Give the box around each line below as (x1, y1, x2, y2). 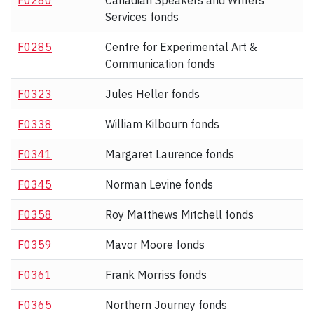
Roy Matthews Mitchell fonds (105, 207, 254, 222)
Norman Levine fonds (105, 177, 213, 192)
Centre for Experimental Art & (105, 40, 257, 55)
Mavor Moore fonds (105, 238, 205, 252)
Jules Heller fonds (105, 87, 200, 102)
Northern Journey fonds (105, 298, 227, 313)
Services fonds (105, 10, 179, 25)
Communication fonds (105, 57, 215, 71)
